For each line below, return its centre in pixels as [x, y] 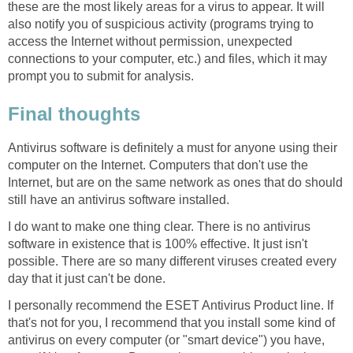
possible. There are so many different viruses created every [172, 261]
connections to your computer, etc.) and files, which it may [167, 59]
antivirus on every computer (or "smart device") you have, [166, 340]
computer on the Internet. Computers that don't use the [158, 165]
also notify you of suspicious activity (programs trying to [161, 24]
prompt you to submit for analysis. [101, 76]
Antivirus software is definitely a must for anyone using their [173, 147]
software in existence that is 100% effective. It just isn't [158, 243]
